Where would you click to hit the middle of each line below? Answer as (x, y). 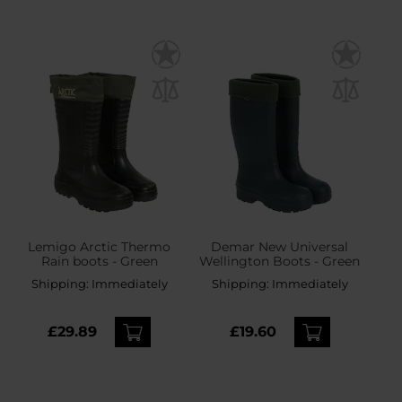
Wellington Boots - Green (280, 262)
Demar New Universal (280, 247)
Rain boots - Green (99, 262)
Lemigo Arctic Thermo (100, 247)
